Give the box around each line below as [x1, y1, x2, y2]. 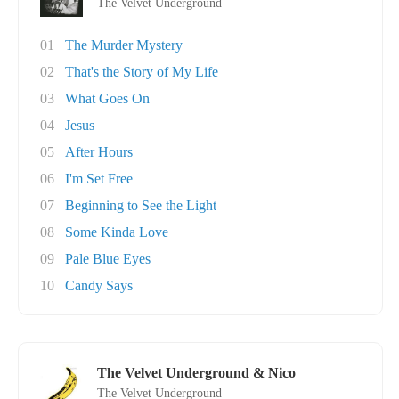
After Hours [65, 144, 133, 159]
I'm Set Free [65, 171, 133, 186]
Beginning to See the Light [65, 198, 216, 213]
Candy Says [65, 278, 133, 293]
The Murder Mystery [65, 37, 183, 53]
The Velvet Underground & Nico [97, 365, 296, 380]
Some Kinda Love [65, 224, 168, 240]
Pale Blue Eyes [65, 251, 151, 266]
